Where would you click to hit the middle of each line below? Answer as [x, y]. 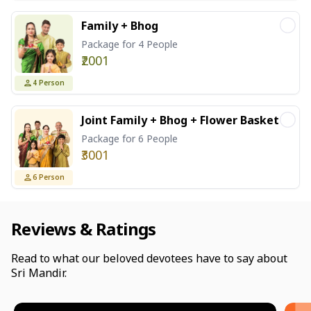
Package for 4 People [129, 44]
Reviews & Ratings [84, 228]
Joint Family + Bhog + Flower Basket [180, 120]
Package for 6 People [129, 138]
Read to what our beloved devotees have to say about [149, 258]
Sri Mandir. [39, 272]
